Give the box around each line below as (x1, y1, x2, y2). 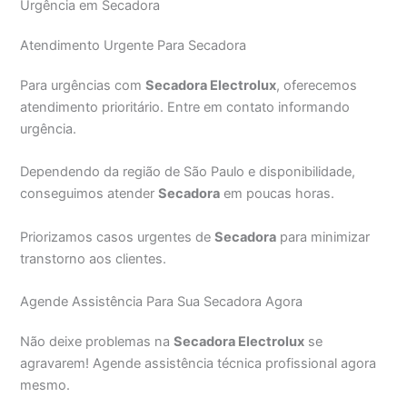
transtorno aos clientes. (20, 250, 167, 267)
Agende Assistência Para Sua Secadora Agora (20, 293, 303, 310)
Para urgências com (20, 76, 146, 94)
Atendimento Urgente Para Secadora (20, 36, 247, 54)
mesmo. (20, 376, 71, 393)
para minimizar (276, 228, 371, 245)
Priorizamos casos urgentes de (20, 228, 215, 245)
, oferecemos (276, 76, 358, 94)
